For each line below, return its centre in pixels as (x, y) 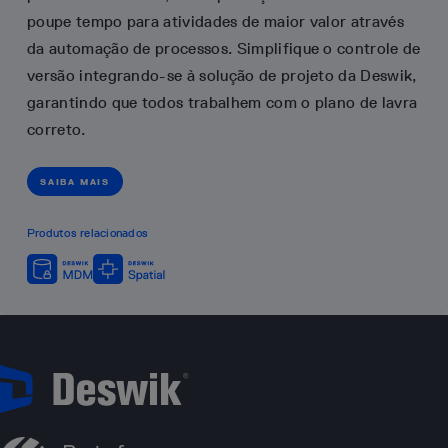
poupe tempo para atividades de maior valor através (216, 21)
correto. (56, 129)
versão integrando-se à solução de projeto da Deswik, (222, 75)
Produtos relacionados (88, 232)
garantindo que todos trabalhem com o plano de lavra (222, 102)
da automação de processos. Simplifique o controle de (224, 48)
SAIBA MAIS (75, 181)
